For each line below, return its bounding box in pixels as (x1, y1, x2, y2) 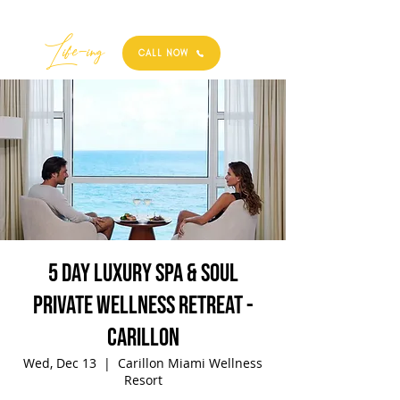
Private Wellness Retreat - (32, 291, 254, 321)
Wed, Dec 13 (23, 354, 96, 371)
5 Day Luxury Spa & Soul (47, 259, 238, 288)
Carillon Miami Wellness (118, 354, 262, 371)
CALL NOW (138, 47, 188, 59)
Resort (123, 371, 162, 388)
